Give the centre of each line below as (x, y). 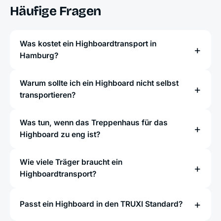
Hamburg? (39, 56)
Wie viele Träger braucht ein (71, 162)
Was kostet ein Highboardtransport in (88, 44)
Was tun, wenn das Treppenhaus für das (94, 123)
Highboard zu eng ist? (60, 135)
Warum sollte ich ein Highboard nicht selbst (99, 83)
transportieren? (48, 95)
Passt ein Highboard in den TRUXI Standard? (101, 204)
